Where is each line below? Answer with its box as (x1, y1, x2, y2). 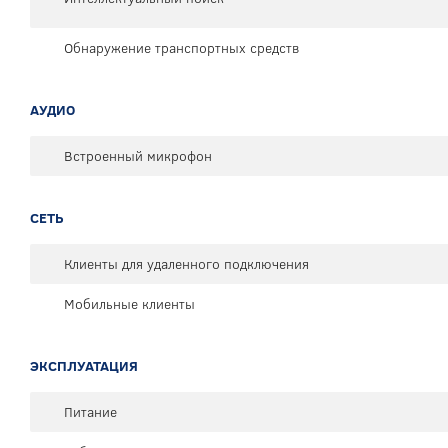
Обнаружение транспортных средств (64, 38, 299, 59)
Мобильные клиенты (64, 294, 195, 315)
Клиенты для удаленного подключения (64, 254, 309, 275)
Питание (64, 402, 117, 423)
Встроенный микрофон (64, 146, 212, 167)
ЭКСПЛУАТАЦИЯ (30, 356, 138, 377)
